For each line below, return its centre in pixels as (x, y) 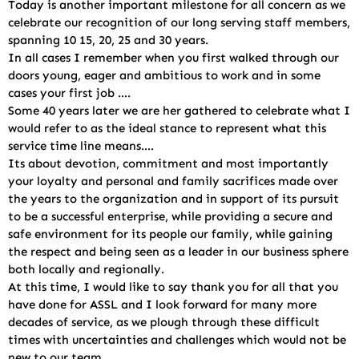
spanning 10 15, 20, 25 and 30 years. (108, 40)
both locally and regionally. (86, 269)
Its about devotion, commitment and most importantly (168, 163)
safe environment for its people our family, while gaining (170, 234)
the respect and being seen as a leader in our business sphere (178, 252)
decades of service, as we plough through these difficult (164, 322)
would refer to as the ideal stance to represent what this (167, 128)
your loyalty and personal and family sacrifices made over (173, 181)
